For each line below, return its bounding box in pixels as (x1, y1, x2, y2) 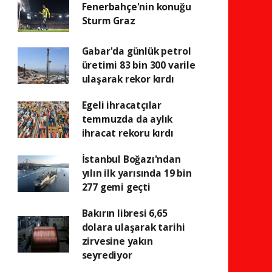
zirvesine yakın (81, 234, 153, 248)
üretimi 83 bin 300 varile (81, 58, 195, 72)
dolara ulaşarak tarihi (81, 220, 185, 234)
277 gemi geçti (81, 180, 151, 194)
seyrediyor (81, 248, 132, 262)
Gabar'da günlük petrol (81, 44, 191, 58)
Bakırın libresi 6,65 (81, 206, 168, 220)
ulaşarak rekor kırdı (81, 72, 174, 86)
